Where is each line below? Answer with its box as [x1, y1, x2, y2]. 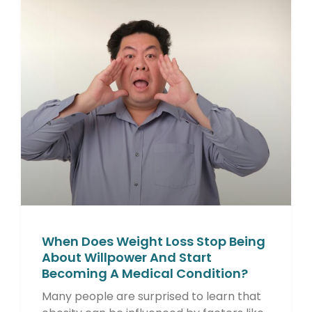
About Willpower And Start [42, 248, 212, 266]
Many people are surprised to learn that [42, 288, 261, 304]
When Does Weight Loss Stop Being [42, 232, 265, 250]
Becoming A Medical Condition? [42, 264, 248, 282]
